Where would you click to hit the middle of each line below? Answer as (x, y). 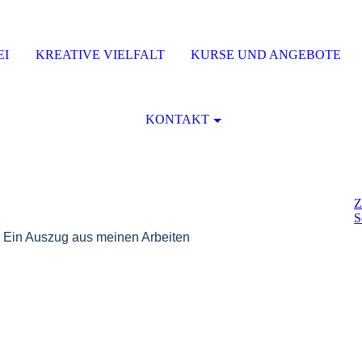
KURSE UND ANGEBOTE (266, 55)
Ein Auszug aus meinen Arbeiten (97, 237)
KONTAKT (177, 119)
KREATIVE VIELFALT (100, 55)
